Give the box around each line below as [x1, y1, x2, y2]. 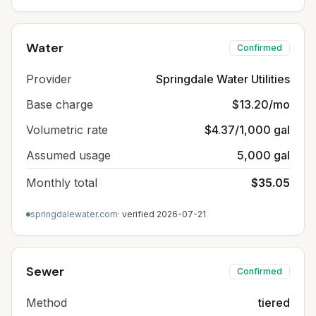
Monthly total [26, 176, 97, 190]
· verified [118, 209, 157, 219]
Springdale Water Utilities [156, 72, 290, 86]
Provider [26, 72, 72, 86]
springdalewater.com [30, 209, 118, 219]
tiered [258, 296, 290, 310]
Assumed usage [26, 148, 111, 162]
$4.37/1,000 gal [205, 123, 290, 137]
